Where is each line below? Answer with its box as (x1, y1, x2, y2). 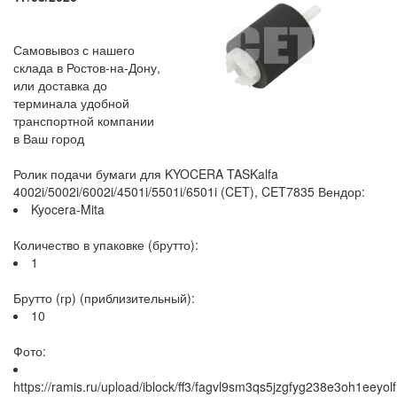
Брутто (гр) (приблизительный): (13, 289, 195, 307)
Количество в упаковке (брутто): (13, 236, 198, 253)
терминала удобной (13, 94, 129, 112)
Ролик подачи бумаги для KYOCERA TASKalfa (13, 165, 278, 183)
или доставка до (13, 76, 107, 94)
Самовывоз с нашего (13, 41, 135, 58)
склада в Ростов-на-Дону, (13, 58, 160, 76)
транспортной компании (13, 112, 154, 129)
